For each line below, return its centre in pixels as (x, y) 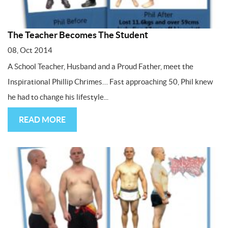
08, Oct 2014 (30, 50)
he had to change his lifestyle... (58, 97)
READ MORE (42, 119)
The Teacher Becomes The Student (78, 35)
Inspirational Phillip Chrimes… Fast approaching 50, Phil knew (110, 81)
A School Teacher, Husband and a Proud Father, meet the (101, 66)
